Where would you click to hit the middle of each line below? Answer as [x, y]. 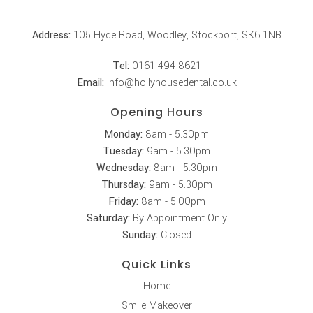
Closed [174, 235]
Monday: [123, 134]
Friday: [123, 201]
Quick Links [156, 264]
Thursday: [123, 184]
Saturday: [108, 218]
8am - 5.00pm [172, 201]
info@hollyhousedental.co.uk [170, 82]
